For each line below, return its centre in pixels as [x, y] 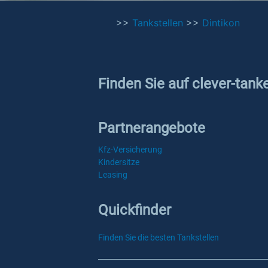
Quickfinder [135, 210]
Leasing [113, 175]
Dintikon [221, 23]
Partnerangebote [152, 128]
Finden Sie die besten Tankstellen [159, 237]
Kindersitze [119, 162]
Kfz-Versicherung [130, 150]
